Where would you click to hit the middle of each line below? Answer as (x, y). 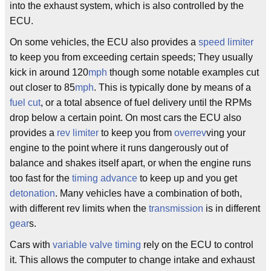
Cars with (31, 244)
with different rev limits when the (79, 208)
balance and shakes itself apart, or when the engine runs (130, 163)
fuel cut (25, 102)
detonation (32, 193)
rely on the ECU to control (197, 244)
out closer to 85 (42, 87)
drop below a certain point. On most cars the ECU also (126, 117)
